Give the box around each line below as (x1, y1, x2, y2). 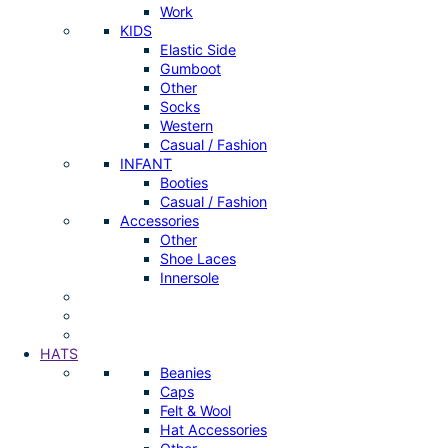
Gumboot (160, 60, 221, 78)
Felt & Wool (160, 402, 231, 420)
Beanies (160, 364, 211, 382)
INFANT (120, 155, 172, 173)
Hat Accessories (160, 421, 267, 439)
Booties (160, 174, 208, 192)
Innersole (160, 269, 219, 287)
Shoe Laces (160, 250, 236, 268)
